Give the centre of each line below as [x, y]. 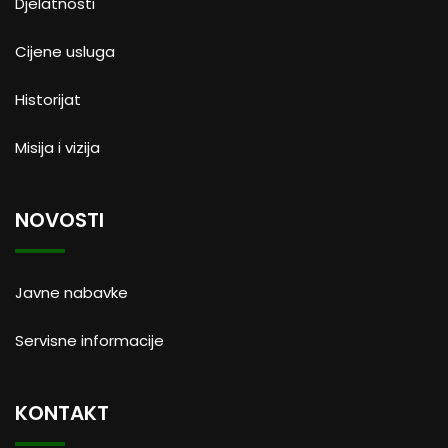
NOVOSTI [59, 220]
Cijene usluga [65, 51]
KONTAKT [62, 413]
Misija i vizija [57, 147]
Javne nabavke [71, 292]
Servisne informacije [89, 340]
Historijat [48, 99]
